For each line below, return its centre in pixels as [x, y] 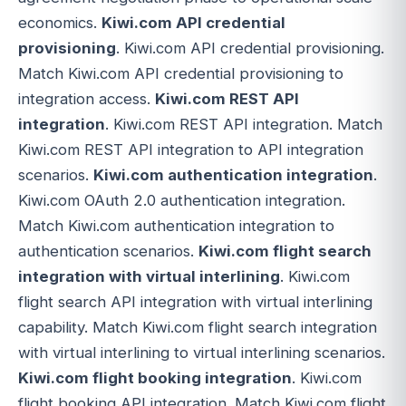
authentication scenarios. [108, 251]
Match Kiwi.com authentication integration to [176, 226]
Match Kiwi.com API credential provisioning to [181, 74]
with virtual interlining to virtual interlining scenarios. [202, 353]
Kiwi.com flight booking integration [155, 378]
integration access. [87, 99]
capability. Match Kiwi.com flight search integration [198, 328]
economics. [60, 23]
